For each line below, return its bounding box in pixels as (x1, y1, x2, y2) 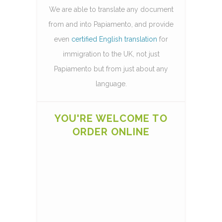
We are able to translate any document (49, 5, 173, 13)
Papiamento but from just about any (54, 64, 168, 73)
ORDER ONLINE (72, 125, 150, 138)
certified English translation (71, 35, 157, 43)
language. (95, 79, 127, 88)
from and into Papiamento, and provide (49, 20, 173, 28)
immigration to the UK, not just (62, 50, 160, 58)
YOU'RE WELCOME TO (55, 112, 167, 124)
